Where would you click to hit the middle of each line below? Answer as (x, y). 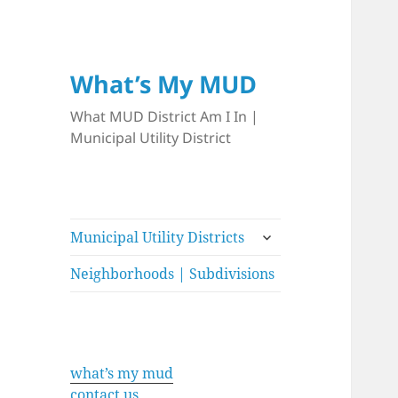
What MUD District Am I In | (165, 117)
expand (278, 232)
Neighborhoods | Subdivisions (173, 274)
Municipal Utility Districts (158, 238)
